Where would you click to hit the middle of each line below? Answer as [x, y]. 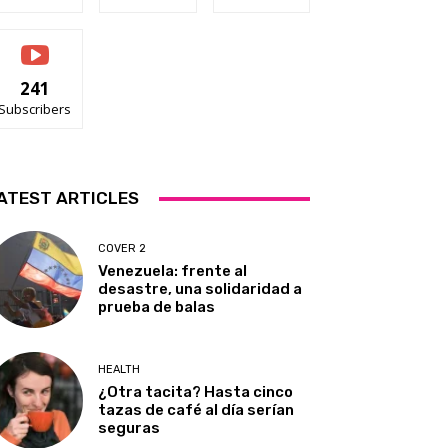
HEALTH [119, 370]
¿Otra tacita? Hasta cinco [196, 392]
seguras [129, 428]
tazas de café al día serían [196, 410]
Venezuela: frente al [173, 271]
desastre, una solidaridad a [200, 289]
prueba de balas [157, 307]
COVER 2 [122, 249]
